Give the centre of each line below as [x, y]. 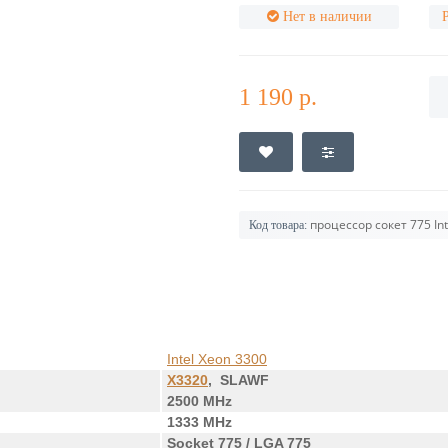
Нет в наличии [327, 16]
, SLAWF [238, 380]
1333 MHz [199, 422]
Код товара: [278, 225]
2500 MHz [199, 401]
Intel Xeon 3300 [217, 359]
